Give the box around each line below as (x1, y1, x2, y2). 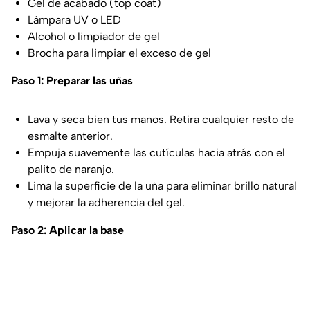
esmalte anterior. (28, 129, 113, 143)
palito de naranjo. (28, 162, 114, 176)
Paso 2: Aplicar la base (11, 223, 124, 237)
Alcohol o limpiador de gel (28, 29, 160, 43)
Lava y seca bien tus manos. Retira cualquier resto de (28, 112, 294, 126)
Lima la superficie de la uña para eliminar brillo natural (28, 179, 297, 192)
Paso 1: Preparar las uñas (11, 73, 133, 87)
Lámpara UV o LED (28, 12, 121, 26)
